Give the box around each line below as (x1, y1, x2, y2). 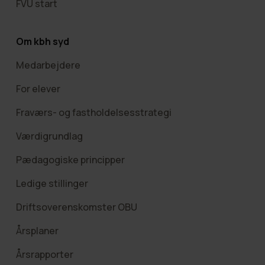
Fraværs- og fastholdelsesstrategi (15, 105, 172, 119)
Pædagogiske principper (15, 153, 125, 166)
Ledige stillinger (15, 176, 88, 190)
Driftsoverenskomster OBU (15, 200, 137, 214)
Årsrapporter (15, 247, 73, 261)
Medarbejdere (15, 58, 80, 72)
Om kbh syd (15, 34, 69, 48)
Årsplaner (15, 224, 59, 237)
